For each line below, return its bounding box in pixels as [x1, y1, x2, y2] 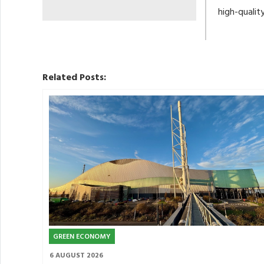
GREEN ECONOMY [53, 230, 111, 243]
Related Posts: [42, 70, 106, 86]
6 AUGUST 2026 [49, 249, 103, 262]
